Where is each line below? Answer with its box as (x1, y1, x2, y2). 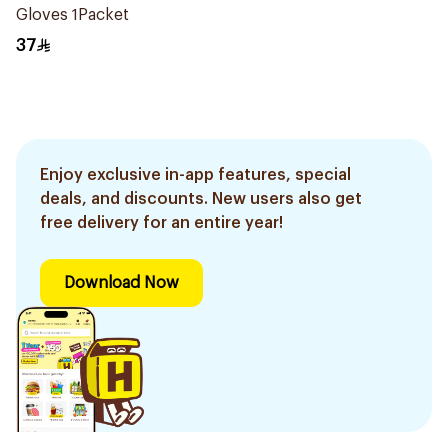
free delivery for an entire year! (40, 215, 283, 231)
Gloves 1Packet (16, 7, 129, 23)
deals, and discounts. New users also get (40, 191, 362, 207)
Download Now (64, 275, 179, 291)
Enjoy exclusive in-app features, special (40, 167, 351, 183)
